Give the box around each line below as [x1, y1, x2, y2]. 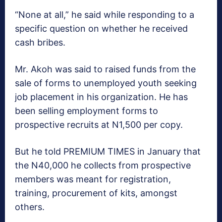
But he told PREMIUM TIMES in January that [15, 146, 201, 157]
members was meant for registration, [15, 174, 171, 185]
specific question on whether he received [15, 23, 188, 34]
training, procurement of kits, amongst [15, 188, 177, 199]
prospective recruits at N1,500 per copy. [15, 119, 183, 130]
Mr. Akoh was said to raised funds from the [15, 64, 196, 75]
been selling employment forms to [15, 106, 158, 116]
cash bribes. [15, 37, 65, 48]
